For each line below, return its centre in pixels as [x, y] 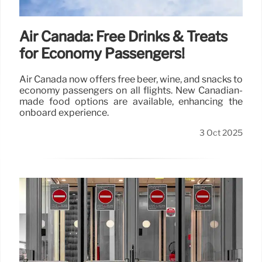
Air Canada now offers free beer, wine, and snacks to [131, 79]
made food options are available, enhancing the [131, 101]
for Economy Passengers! [102, 53]
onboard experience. [64, 112]
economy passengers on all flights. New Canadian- [131, 90]
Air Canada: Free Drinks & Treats [123, 36]
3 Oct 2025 [221, 132]
